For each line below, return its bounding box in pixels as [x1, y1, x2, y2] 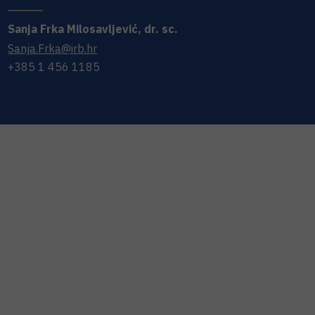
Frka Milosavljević [40, 22, 138, 36]
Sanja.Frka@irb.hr [8, 41, 97, 56]
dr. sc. [144, 22, 178, 36]
